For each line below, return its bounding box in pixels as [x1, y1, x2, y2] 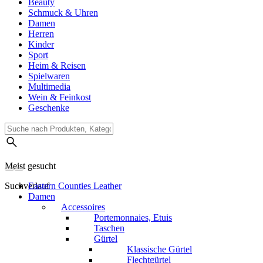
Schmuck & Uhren [28, 8, 98, 18]
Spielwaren [28, 71, 70, 82]
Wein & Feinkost [28, 92, 91, 103]
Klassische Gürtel [127, 244, 192, 255]
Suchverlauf [5, 181, 49, 191]
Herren [28, 29, 54, 39]
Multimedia [28, 82, 70, 92]
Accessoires [61, 202, 105, 213]
